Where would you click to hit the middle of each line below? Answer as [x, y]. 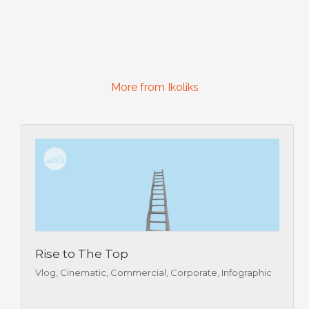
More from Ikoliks [154, 87]
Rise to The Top [82, 253]
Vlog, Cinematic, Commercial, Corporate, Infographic [153, 272]
